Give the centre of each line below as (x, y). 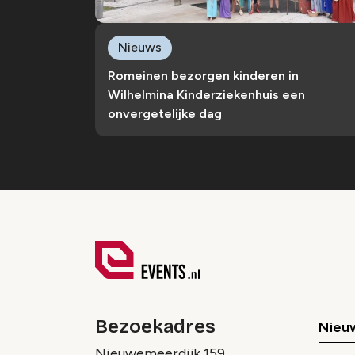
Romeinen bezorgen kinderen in (203, 76)
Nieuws (140, 48)
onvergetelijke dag (165, 114)
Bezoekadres (155, 327)
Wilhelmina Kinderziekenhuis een (206, 95)
